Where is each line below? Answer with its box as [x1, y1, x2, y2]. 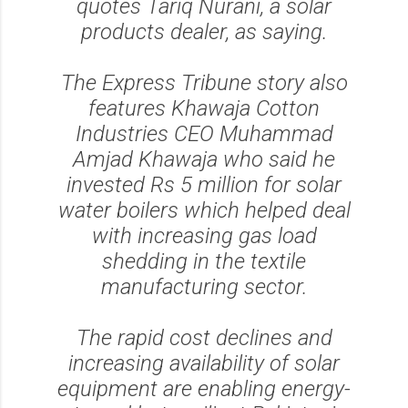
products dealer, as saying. [80, 19, 328, 45]
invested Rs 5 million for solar [66, 172, 342, 198]
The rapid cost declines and [76, 325, 332, 351]
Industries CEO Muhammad [75, 121, 333, 147]
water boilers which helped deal [57, 198, 351, 223]
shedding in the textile [102, 249, 306, 274]
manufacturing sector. [100, 274, 308, 300]
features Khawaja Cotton [88, 96, 320, 121]
